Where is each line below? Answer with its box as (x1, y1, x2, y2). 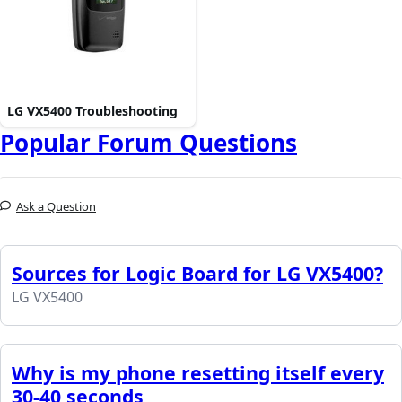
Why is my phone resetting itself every (12, 359, 384, 386)
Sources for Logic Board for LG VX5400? (12, 259, 383, 286)
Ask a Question (16, 197, 96, 214)
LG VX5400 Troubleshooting (7, 101, 178, 119)
